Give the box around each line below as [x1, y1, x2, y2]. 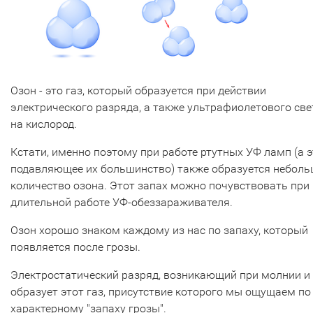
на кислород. [10, 117, 80, 131]
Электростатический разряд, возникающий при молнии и [10, 268, 310, 282]
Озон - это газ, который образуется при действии [10, 83, 266, 97]
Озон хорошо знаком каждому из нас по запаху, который [10, 223, 308, 237]
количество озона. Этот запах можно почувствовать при [10, 178, 310, 192]
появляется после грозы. [10, 240, 143, 254]
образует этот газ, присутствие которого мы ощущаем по [10, 284, 311, 298]
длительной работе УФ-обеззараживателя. [10, 195, 233, 209]
